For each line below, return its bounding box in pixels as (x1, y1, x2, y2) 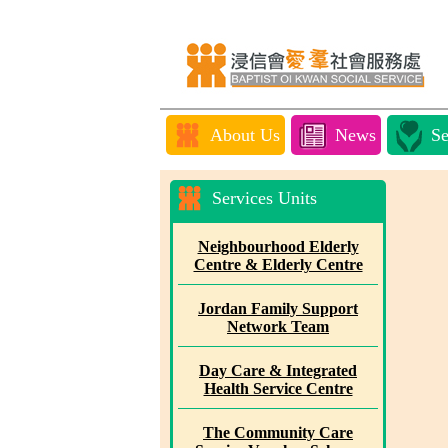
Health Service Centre (203, 380, 353, 397)
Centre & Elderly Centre (193, 256, 363, 273)
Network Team (227, 318, 329, 335)
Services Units (212, 188, 317, 208)
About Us (210, 125, 280, 145)
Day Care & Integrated (199, 362, 357, 379)
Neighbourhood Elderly (197, 238, 359, 255)
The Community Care (203, 424, 353, 441)
